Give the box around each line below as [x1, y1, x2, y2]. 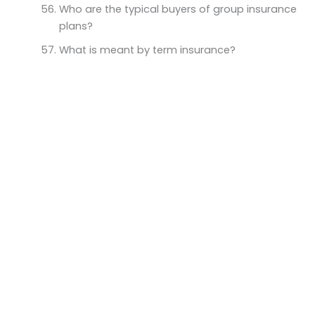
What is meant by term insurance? [58, 42, 236, 57]
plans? [58, 18, 93, 33]
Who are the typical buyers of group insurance [58, 1, 297, 16]
